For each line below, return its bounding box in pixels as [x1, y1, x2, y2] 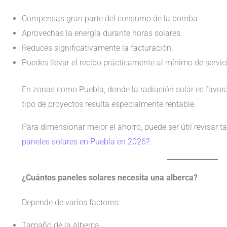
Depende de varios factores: [21, 197, 120, 207]
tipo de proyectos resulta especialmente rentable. [21, 99, 196, 109]
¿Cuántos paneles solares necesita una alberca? [21, 172, 198, 182]
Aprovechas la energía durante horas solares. [21, 28, 182, 38]
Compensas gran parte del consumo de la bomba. [21, 13, 200, 23]
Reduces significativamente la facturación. [21, 43, 173, 53]
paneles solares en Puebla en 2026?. [21, 136, 152, 146]
